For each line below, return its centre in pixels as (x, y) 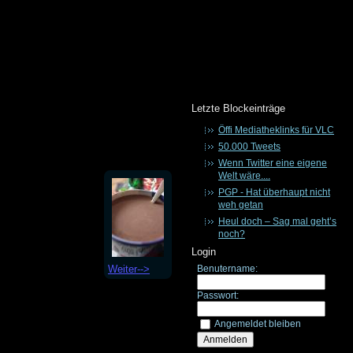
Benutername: (227, 269)
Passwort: (218, 295)
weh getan (241, 205)
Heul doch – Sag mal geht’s (277, 221)
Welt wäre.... (244, 176)
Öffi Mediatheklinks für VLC (276, 130)
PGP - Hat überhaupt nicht (274, 192)
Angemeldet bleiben (257, 323)
